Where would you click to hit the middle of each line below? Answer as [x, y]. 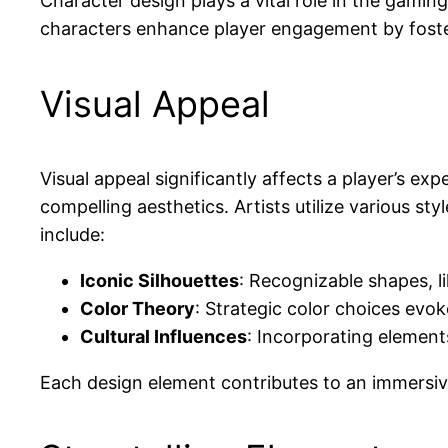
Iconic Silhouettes [159, 281]
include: [72, 235]
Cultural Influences [163, 337]
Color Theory [137, 309]
